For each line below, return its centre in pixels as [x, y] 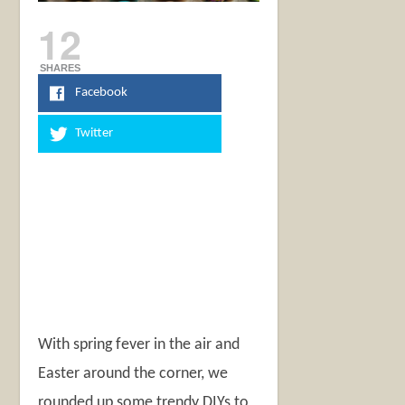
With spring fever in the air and [139, 344]
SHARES [60, 67]
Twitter [94, 133]
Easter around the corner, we [133, 373]
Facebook [101, 92]
